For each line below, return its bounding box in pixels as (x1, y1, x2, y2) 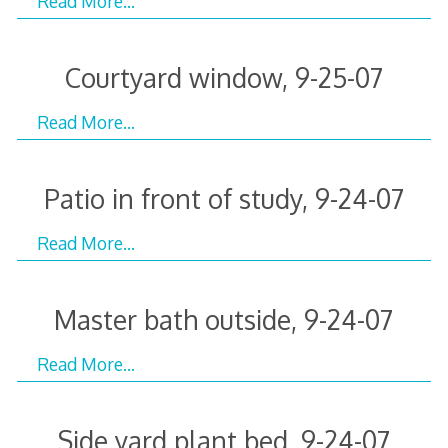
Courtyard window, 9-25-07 (64, 60, 383, 94)
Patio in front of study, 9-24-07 (43, 181, 404, 215)
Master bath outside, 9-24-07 (54, 302, 394, 336)
